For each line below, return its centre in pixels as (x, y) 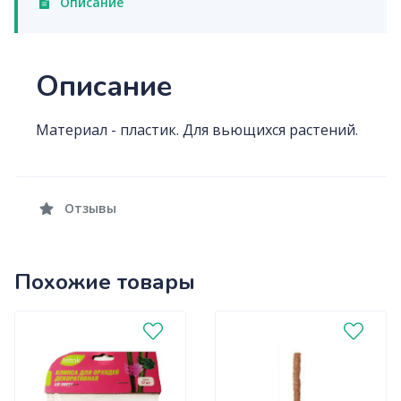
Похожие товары (105, 282)
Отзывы (88, 208)
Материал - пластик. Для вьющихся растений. (197, 130)
